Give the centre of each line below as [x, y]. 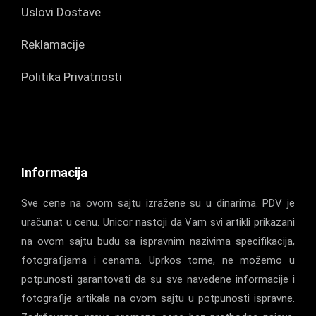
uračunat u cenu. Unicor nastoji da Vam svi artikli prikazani [158, 222]
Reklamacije [53, 44]
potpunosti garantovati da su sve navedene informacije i [158, 279]
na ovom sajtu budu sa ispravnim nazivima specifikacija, [158, 241]
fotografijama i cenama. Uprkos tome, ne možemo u [158, 260]
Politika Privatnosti [72, 77]
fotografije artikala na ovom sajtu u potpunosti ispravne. [158, 298]
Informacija [54, 172]
